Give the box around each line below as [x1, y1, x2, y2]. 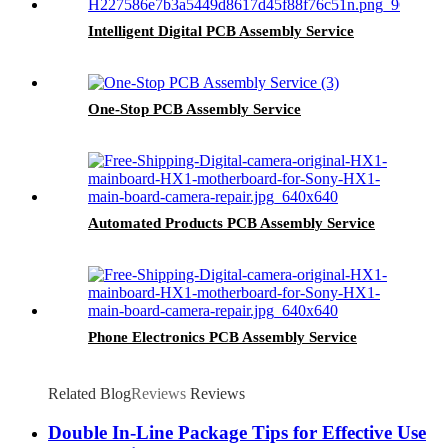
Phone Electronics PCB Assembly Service [88, 329, 357, 346]
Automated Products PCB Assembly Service [88, 215, 375, 232]
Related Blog [48, 385, 131, 403]
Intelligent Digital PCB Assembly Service [88, 23, 354, 40]
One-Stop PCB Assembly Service [88, 101, 301, 118]
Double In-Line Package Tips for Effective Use [48, 422, 426, 444]
